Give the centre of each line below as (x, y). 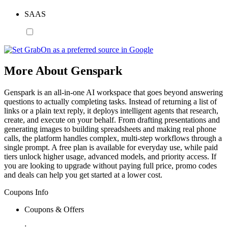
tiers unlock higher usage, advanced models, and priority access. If (110, 157)
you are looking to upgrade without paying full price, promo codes (110, 166)
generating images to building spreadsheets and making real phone (110, 129)
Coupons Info (26, 192)
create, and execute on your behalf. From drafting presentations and (112, 120)
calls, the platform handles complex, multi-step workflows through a (113, 138)
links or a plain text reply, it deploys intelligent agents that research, (111, 111)
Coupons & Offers (54, 210)
